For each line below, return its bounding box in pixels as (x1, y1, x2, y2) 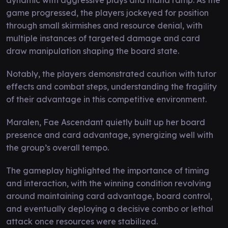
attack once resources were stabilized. (6, 216, 158, 226)
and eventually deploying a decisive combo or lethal (6, 203, 213, 214)
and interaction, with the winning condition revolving (6, 178, 211, 188)
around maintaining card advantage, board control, (6, 190, 212, 201)
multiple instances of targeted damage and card (6, 33, 200, 43)
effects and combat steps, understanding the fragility (6, 81, 217, 92)
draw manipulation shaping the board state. (6, 45, 179, 56)
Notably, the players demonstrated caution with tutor (6, 68, 216, 79)
